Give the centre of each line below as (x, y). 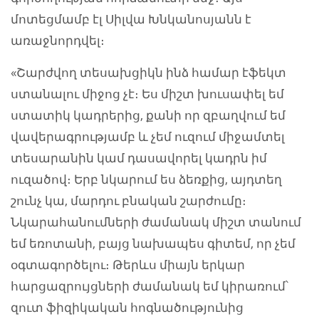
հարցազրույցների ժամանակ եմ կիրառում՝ (150, 286)
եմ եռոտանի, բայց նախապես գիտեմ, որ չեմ (153, 244)
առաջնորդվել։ (59, 41)
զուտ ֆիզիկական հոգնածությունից (127, 308)
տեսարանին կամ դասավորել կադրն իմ (139, 158)
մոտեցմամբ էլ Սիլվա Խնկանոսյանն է (131, 19)
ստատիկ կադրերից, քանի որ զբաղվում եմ (148, 115)
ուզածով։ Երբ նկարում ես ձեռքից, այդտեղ (146, 179)
